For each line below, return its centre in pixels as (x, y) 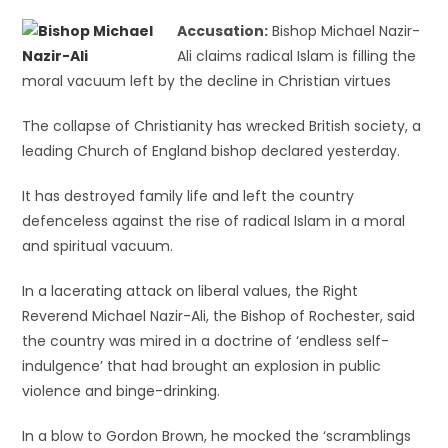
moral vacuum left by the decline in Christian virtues (207, 81)
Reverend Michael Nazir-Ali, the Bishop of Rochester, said (219, 316)
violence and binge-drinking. (121, 391)
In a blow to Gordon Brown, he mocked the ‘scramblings (217, 436)
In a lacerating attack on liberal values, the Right (190, 291)
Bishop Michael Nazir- (344, 31)
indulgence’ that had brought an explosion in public (202, 366)
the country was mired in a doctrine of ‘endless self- (206, 341)
